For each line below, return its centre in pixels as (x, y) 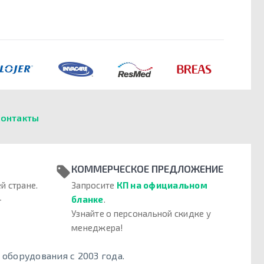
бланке (88, 199)
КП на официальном (162, 185)
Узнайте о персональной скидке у (141, 214)
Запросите (94, 185)
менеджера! (98, 228)
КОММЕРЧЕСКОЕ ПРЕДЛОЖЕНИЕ (147, 169)
